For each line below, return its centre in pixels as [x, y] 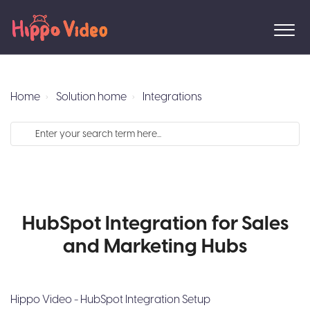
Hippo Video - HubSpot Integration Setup [110, 300]
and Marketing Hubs [155, 247]
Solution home [91, 97]
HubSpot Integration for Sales [155, 224]
